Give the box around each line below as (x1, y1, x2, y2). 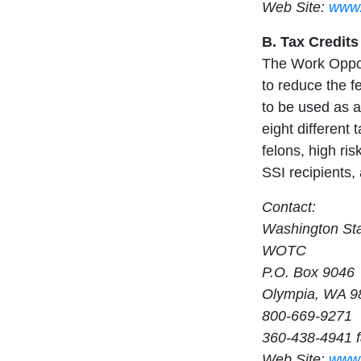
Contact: (262, 199, 316, 216)
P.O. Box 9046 (262, 264, 355, 281)
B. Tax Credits (262, 34, 359, 51)
